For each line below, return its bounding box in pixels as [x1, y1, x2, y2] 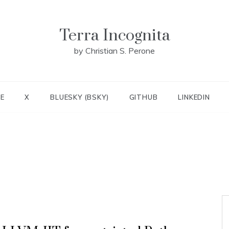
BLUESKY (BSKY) [50, 93, 109, 101]
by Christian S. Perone [74, 45, 155, 56]
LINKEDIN [178, 93, 210, 101]
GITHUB [129, 93, 158, 101]
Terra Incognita [59, 26, 170, 45]
